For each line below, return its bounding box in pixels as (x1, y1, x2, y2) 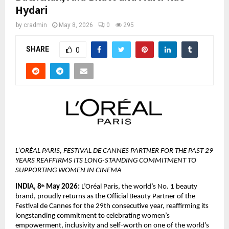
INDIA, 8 (15, 183, 41, 191)
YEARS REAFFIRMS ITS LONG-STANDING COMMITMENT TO (15, 156, 196, 165)
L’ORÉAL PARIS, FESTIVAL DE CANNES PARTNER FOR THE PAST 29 (15, 147, 213, 155)
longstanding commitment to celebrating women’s (15, 212, 170, 220)
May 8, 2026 (59, 21, 93, 29)
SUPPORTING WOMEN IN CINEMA (15, 166, 122, 174)
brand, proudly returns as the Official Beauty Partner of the (15, 193, 195, 201)
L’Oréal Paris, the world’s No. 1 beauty (80, 183, 197, 191)
